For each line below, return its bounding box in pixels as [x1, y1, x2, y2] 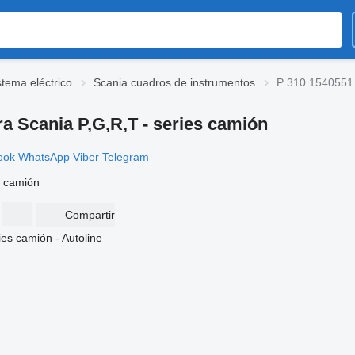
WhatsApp [17, 150, 73, 163]
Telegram [101, 150, 149, 163]
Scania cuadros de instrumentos [94, 76, 255, 89]
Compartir [64, 208, 115, 221]
